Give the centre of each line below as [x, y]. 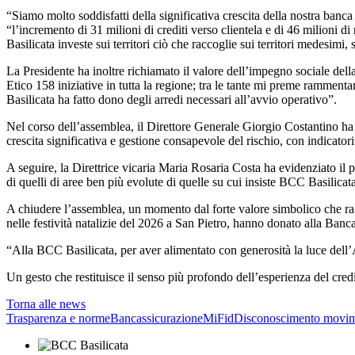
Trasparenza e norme [58, 318]
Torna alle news [46, 304]
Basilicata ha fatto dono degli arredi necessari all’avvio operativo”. [172, 99]
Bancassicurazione [157, 318]
